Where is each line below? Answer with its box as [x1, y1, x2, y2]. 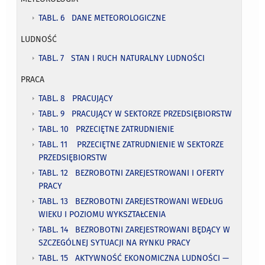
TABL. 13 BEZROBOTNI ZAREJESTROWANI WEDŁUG [38, 196, 224, 206]
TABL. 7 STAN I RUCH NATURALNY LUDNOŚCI [38, 53, 205, 63]
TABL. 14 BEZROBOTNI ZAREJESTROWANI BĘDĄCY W [38, 224, 231, 235]
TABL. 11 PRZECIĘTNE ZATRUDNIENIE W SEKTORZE [38, 139, 224, 150]
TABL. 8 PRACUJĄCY [38, 93, 114, 104]
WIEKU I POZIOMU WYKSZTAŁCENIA [38, 209, 166, 219]
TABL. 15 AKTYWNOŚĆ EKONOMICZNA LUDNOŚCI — [38, 253, 230, 263]
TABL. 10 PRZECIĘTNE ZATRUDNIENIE [38, 124, 174, 134]
